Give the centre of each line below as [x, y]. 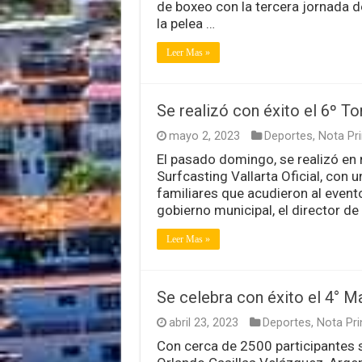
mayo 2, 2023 [204, 136]
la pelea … [185, 23]
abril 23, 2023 [203, 322]
